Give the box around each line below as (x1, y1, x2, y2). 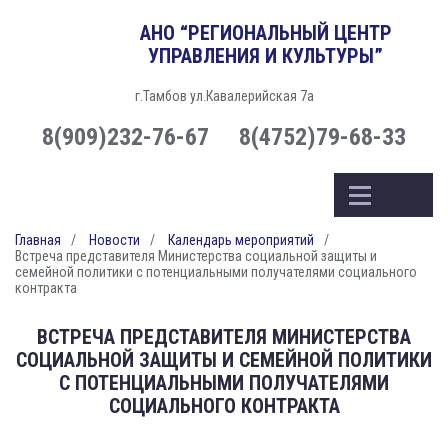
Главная (15, 232, 61, 248)
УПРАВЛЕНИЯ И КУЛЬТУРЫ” (148, 44, 383, 68)
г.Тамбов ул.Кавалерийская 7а (134, 88, 314, 104)
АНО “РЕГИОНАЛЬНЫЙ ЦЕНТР (139, 21, 392, 45)
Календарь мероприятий (168, 232, 314, 248)
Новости (89, 232, 140, 248)
